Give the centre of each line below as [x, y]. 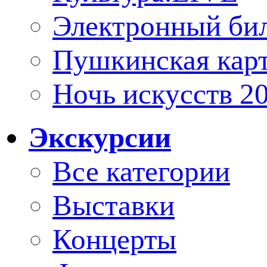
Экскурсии [100, 137]
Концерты [114, 239]
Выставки [114, 205]
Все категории [141, 171]
